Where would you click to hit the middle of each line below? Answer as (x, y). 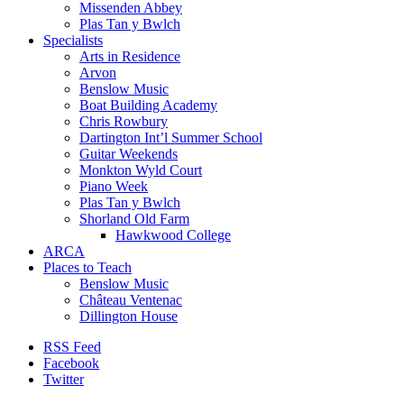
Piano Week (114, 186)
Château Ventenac (131, 300)
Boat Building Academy (148, 105)
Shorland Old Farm (134, 219)
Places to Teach (87, 267)
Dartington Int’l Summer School (171, 138)
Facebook (71, 363)
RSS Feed (72, 347)
